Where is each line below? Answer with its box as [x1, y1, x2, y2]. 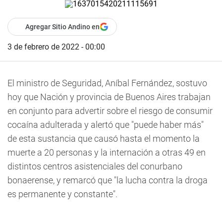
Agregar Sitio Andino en [25, 23, 100, 31]
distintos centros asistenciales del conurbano [7, 161, 182, 171]
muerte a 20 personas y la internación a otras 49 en [7, 147, 206, 158]
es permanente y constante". [7, 189, 117, 199]
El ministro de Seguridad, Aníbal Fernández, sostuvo [7, 78, 207, 88]
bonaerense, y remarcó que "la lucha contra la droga [7, 175, 208, 185]
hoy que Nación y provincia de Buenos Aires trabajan [7, 92, 211, 102]
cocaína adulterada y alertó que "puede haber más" [7, 119, 204, 130]
